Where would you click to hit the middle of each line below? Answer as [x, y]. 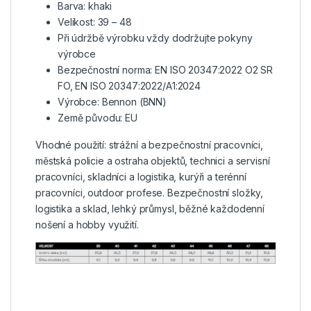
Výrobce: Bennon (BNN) [112, 102]
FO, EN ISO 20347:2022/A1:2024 [129, 86]
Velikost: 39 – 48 [95, 22]
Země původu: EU [98, 118]
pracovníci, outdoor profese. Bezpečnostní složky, [150, 193]
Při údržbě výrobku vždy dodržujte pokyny [155, 38]
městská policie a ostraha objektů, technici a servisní [153, 161]
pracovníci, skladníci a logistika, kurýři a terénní [141, 177]
